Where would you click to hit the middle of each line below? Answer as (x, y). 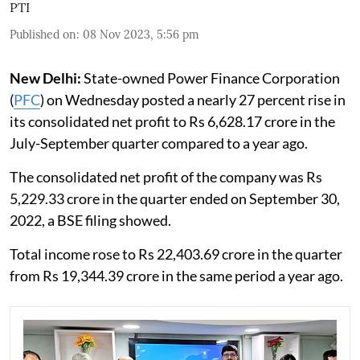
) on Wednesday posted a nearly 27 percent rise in (193, 99)
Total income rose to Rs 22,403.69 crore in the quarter (176, 254)
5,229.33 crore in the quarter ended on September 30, (175, 198)
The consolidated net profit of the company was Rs (166, 176)
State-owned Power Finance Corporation (211, 78)
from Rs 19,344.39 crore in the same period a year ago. (176, 275)
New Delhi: (45, 78)
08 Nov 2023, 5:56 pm (141, 34)
